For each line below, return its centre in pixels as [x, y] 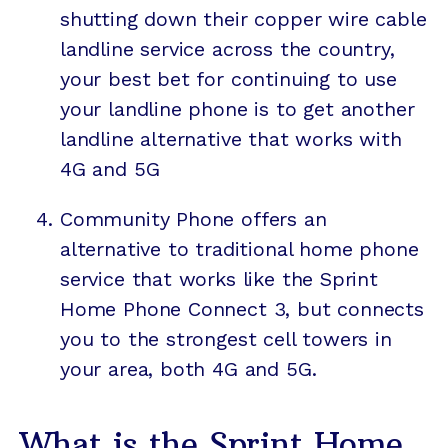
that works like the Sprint [251, 279]
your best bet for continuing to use [228, 79]
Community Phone [151, 219]
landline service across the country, [227, 49]
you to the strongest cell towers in [226, 339]
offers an [284, 219]
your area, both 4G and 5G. [188, 369]
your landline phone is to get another [237, 109]
